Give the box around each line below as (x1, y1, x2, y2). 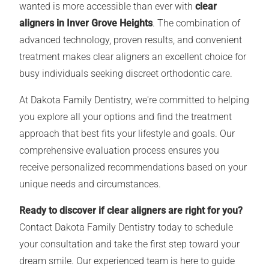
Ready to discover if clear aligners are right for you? (19, 205, 243, 217)
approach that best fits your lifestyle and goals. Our (19, 128, 235, 140)
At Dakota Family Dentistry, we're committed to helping (19, 94, 249, 106)
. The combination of (153, 17, 240, 29)
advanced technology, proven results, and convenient (19, 34, 242, 46)
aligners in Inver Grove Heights (19, 17, 153, 29)
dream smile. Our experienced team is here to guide (19, 255, 235, 267)
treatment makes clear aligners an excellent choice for (19, 51, 246, 63)
